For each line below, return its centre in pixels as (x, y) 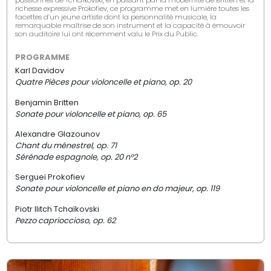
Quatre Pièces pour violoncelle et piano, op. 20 (103, 82)
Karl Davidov (39, 71)
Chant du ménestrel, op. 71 (66, 146)
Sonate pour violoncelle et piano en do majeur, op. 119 (117, 189)
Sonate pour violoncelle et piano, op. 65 (90, 114)
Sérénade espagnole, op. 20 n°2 (76, 157)
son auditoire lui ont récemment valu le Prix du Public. (106, 34)
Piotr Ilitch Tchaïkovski (57, 209)
